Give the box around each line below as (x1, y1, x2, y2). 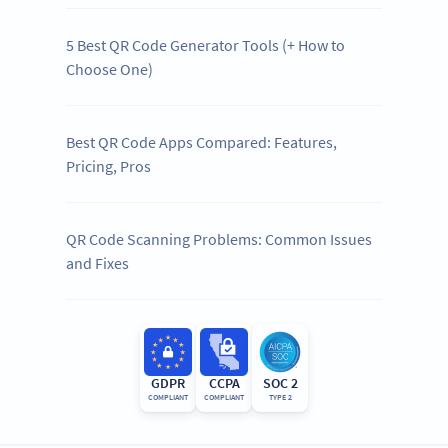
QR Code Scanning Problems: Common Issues (66, 229, 373, 250)
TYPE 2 (268, 392, 292, 403)
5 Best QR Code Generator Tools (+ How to (66, 35, 346, 56)
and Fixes (66, 253, 130, 274)
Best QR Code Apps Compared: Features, (66, 132, 338, 153)
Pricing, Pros (66, 156, 152, 177)
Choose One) (66, 59, 154, 80)
